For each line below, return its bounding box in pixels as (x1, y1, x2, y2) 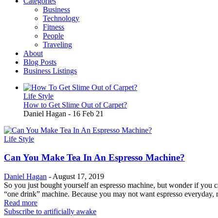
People (43, 31, 64, 40)
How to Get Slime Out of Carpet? (23, 100, 127, 109)
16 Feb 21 (73, 109, 104, 118)
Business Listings (23, 66, 77, 75)
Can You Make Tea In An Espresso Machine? (4, 152, 185, 163)
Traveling (43, 40, 72, 49)
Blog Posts (23, 57, 56, 66)
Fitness (43, 22, 64, 31)
